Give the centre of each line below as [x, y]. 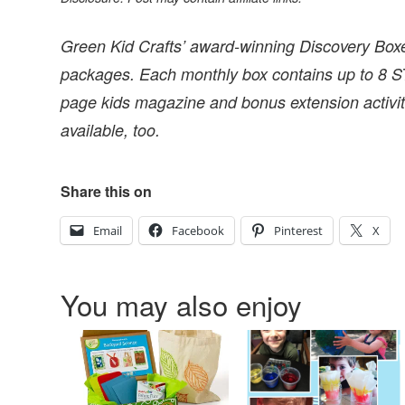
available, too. [111, 130]
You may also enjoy [182, 305]
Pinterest [299, 231]
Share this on [107, 192]
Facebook [198, 231]
